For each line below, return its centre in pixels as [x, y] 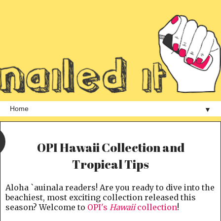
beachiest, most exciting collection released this [101, 197]
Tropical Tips [110, 164]
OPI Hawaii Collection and [110, 147]
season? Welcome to [46, 207]
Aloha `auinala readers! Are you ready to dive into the [110, 187]
